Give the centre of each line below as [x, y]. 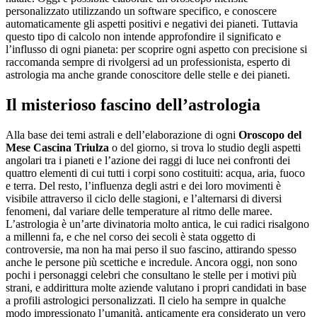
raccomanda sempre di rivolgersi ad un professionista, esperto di [148, 62]
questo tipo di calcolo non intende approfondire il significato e [143, 37]
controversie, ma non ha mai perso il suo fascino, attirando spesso [151, 250]
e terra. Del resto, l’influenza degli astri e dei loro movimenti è [143, 186]
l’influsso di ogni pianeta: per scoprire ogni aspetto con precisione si [156, 50]
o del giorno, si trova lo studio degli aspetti [205, 148]
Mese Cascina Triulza [57, 148]
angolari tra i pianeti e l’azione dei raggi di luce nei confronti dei [148, 161]
